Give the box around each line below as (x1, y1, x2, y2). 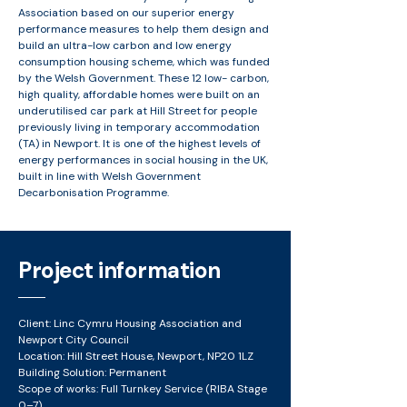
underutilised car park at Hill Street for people (18, 104, 257, 118)
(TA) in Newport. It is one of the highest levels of (18, 136, 261, 151)
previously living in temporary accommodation (18, 120, 260, 134)
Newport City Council (18, 333, 129, 347)
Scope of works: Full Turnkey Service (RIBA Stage (18, 382, 267, 396)
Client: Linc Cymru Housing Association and (18, 316, 242, 331)
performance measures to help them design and (18, 22, 269, 36)
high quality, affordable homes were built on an (18, 87, 260, 102)
